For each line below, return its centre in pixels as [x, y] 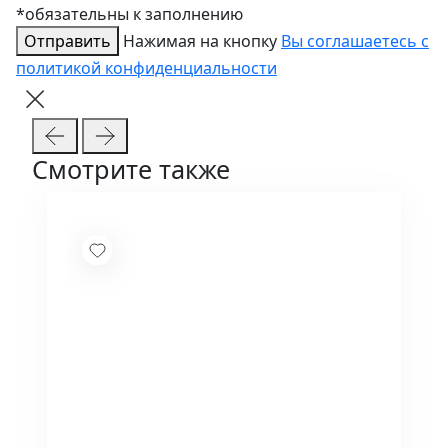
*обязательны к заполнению [129, 14]
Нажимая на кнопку [202, 41]
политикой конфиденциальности [146, 68]
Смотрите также [131, 169]
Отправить [67, 41]
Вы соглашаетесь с [355, 41]
